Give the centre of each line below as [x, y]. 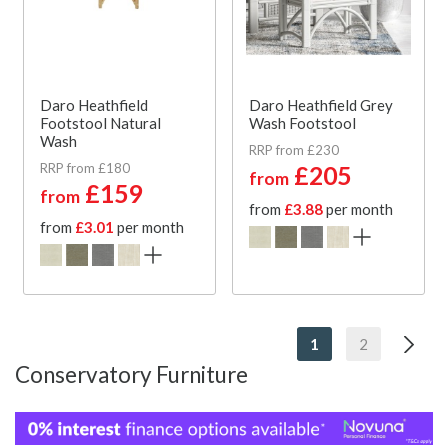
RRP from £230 [294, 149]
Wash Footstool [302, 122]
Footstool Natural [100, 122]
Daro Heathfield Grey [321, 104]
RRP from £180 [85, 167]
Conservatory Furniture [131, 374]
